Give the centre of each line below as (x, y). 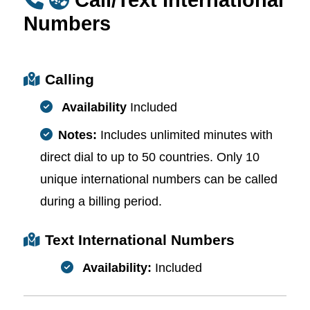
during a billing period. (101, 201)
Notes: (79, 135)
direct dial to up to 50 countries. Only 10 (150, 157)
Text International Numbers (140, 239)
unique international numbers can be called (159, 179)
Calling (70, 79)
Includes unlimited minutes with (186, 135)
